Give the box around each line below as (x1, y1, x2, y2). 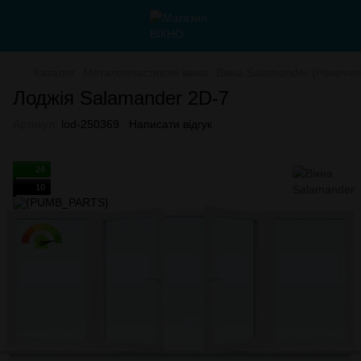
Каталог (34, 66, 75, 79)
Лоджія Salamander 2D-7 (13, 87, 229, 109)
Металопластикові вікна (83, 66, 208, 79)
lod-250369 (58, 118, 119, 131)
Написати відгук (129, 118, 212, 131)
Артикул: (13, 118, 58, 131)
